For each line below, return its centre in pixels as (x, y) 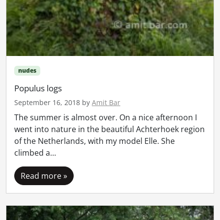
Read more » (44, 176)
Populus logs (38, 88)
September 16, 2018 (47, 103)
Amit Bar (106, 103)
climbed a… (35, 153)
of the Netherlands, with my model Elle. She (95, 141)
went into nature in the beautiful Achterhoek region (110, 129)
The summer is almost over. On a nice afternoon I (106, 118)
